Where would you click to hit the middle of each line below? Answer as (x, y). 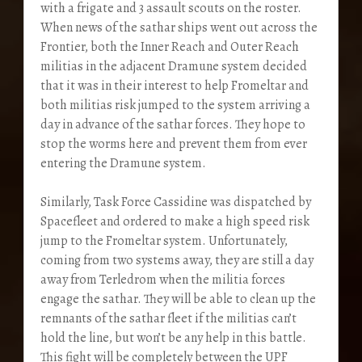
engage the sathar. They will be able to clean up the (178, 299)
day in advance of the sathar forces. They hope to (173, 125)
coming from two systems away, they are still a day (177, 261)
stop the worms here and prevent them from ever (173, 144)
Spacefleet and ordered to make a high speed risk (175, 222)
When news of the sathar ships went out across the (179, 28)
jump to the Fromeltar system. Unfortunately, (164, 241)
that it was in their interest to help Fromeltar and (174, 86)
